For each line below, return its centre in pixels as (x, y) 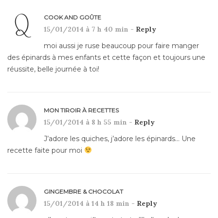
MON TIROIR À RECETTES (81, 110)
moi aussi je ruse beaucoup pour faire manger (121, 45)
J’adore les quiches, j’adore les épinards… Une (120, 138)
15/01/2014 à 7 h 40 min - (90, 29)
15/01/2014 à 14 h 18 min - (90, 203)
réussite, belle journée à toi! (53, 69)
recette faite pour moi (46, 150)
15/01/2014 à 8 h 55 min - (89, 122)
